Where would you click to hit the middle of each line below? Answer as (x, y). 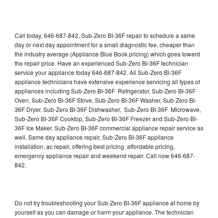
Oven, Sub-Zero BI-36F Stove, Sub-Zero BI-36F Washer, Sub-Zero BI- (106, 100)
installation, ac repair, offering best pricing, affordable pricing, (95, 146)
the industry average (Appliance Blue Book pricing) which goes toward (107, 54)
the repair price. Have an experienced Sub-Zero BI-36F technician (101, 63)
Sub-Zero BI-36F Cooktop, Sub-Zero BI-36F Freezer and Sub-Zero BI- (106, 118)
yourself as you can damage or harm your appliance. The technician (104, 212)
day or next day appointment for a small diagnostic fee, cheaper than (105, 44)
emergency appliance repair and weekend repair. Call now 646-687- (105, 155)
